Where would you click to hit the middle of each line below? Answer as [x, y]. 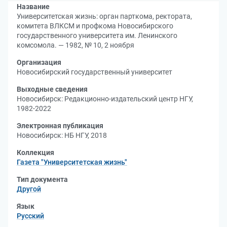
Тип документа [42, 179]
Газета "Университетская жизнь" [72, 162]
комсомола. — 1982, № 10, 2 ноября [75, 45]
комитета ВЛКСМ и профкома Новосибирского [95, 26]
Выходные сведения [52, 89]
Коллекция [35, 153]
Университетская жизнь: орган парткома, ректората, [104, 16]
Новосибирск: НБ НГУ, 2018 [62, 135]
